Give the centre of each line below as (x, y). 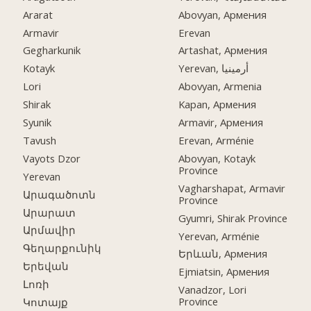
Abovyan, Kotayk (217, 158)
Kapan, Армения (218, 104)
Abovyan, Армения (223, 14)
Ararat (38, 14)
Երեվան (46, 266)
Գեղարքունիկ (62, 248)
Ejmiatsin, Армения (224, 272)
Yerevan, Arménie (219, 236)
